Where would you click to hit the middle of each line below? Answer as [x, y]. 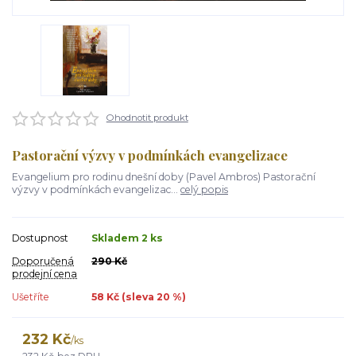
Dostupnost [40, 238]
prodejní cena [44, 273]
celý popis [204, 189]
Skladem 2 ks [127, 238]
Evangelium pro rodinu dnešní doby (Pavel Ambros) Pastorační [164, 176]
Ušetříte [31, 296]
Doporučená [43, 261]
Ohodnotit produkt [147, 118]
